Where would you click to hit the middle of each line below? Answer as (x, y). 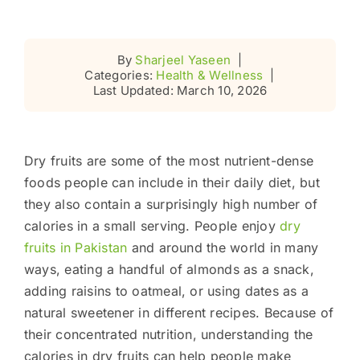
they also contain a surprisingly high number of (171, 204)
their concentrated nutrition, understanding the (168, 334)
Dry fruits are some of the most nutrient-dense (169, 160)
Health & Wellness (210, 75)
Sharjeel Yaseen (183, 59)
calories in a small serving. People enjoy (152, 225)
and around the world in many (223, 247)
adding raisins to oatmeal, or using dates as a (166, 290)
